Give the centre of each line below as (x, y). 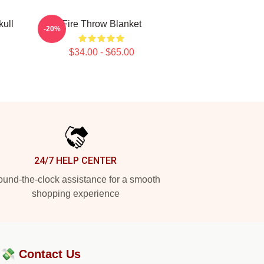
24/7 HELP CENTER (75, 161)
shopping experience (75, 194)
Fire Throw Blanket (101, 24)
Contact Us (50, 254)
